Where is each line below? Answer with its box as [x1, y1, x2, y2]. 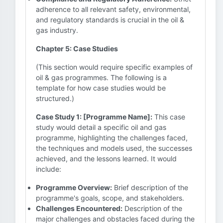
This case [152, 112, 185, 121]
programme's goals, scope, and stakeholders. [36, 194, 184, 202]
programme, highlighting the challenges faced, [36, 133, 188, 142]
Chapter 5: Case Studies [36, 44, 118, 53]
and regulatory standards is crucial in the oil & [36, 15, 184, 24]
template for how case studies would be [36, 84, 166, 92]
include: [36, 165, 61, 173]
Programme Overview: [36, 183, 112, 192]
